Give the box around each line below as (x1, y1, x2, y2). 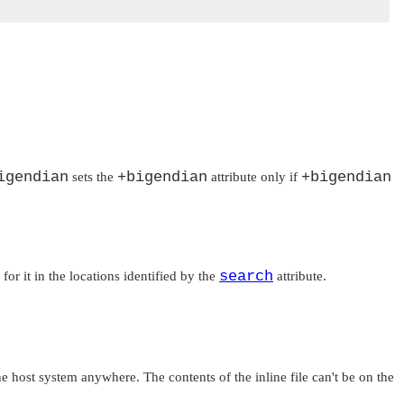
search (219, 268, 273, 286)
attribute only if (207, 170, 301, 185)
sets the (69, 170, 117, 185)
